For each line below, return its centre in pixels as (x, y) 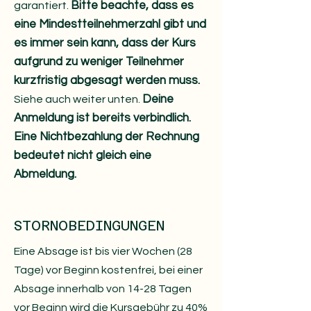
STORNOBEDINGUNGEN (89, 226)
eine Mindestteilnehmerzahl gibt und (110, 24)
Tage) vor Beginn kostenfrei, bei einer (108, 270)
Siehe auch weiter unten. (78, 99)
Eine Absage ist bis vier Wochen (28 (103, 251)
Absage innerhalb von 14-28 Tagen (103, 289)
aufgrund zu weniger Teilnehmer (99, 62)
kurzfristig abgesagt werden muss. (107, 81)
